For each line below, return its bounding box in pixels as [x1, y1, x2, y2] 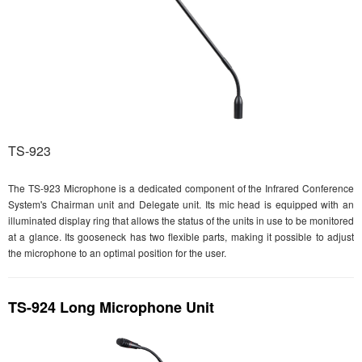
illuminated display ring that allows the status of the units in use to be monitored [8, 213, 354, 228]
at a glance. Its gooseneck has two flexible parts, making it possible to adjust [8, 229, 354, 244]
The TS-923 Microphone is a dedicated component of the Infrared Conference [8, 181, 354, 196]
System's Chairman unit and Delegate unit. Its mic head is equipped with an [8, 197, 354, 212]
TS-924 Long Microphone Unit [8, 297, 214, 318]
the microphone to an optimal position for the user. [8, 246, 226, 260]
